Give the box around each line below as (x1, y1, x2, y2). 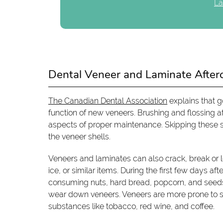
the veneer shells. (48, 132, 111, 142)
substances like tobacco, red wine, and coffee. (48, 202, 215, 212)
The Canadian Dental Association (48, 96, 168, 106)
